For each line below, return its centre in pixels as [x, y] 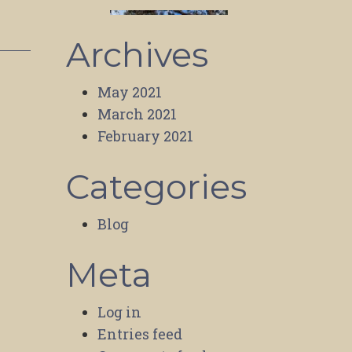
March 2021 [137, 114]
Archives [137, 55]
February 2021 [145, 136]
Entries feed [139, 334]
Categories [156, 187]
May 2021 [129, 92]
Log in [119, 312]
